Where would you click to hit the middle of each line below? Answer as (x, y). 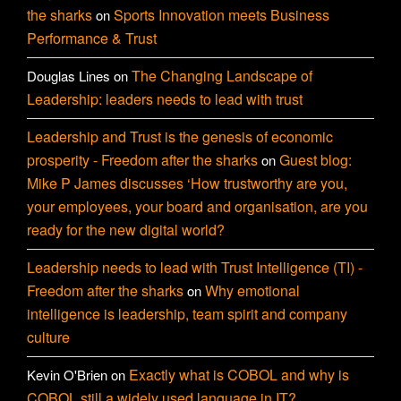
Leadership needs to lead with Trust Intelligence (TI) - (195, 268)
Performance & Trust (92, 38)
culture (48, 337)
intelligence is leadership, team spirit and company (187, 314)
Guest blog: (316, 160)
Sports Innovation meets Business (222, 15)
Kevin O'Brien (67, 375)
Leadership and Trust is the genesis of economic (180, 137)
